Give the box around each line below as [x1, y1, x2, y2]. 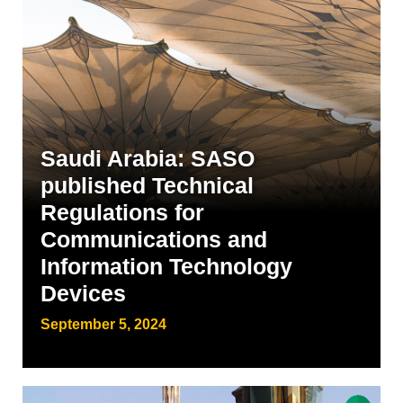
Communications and [40, 227, 267, 252]
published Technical [40, 173, 254, 198]
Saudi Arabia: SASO [40, 146, 255, 171]
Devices [40, 281, 126, 306]
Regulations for [40, 200, 204, 225]
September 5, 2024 [40, 317, 166, 332]
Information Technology [40, 254, 292, 279]
